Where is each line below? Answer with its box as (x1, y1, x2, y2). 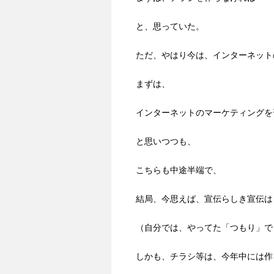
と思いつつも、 (136, 136, 196, 147)
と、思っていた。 (136, 21, 204, 32)
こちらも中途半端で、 (136, 165, 221, 176)
